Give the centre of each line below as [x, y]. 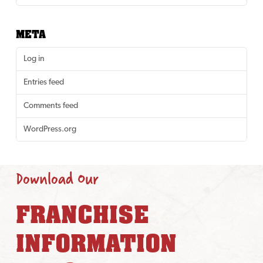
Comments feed [50, 106]
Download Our [57, 178]
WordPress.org [50, 130]
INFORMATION [96, 244]
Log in [34, 59]
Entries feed [43, 82]
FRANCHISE [82, 215]
